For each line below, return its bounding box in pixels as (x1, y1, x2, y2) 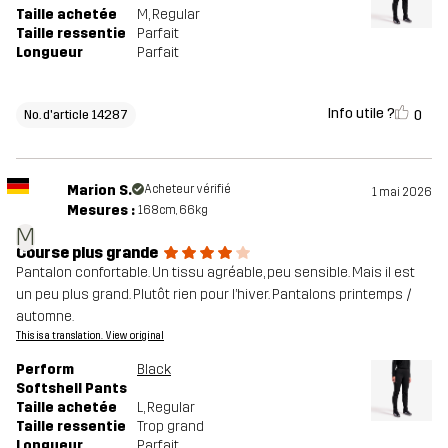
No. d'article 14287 (24, 106, 128, 122)
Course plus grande (16, 242, 158, 262)
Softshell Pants (16, 379, 127, 397)
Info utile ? (328, 105, 395, 123)
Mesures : (66, 201, 135, 219)
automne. (16, 307, 74, 325)
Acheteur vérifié (143, 181, 231, 196)
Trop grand (137, 417, 204, 435)
